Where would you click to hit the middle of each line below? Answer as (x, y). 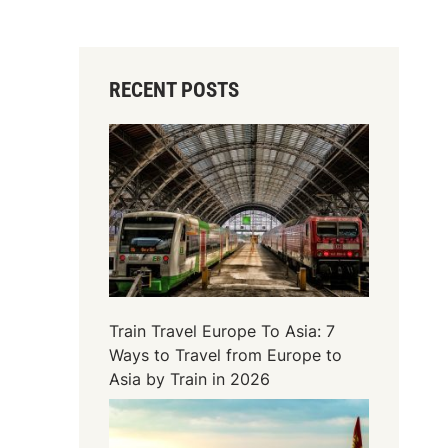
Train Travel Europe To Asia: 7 (222, 331)
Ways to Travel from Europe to (226, 355)
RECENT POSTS (174, 89)
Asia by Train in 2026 (190, 379)
